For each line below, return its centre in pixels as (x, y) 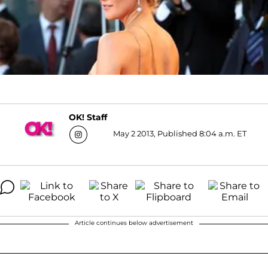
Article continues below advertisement (134, 223)
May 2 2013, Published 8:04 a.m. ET (180, 133)
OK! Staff (88, 118)
